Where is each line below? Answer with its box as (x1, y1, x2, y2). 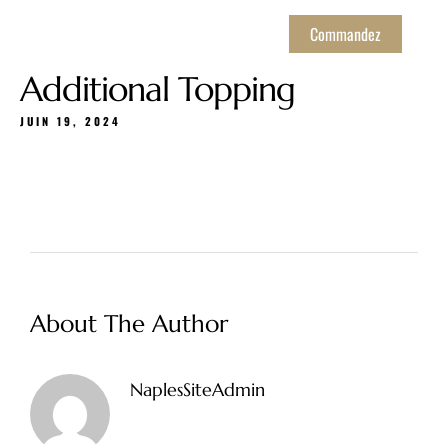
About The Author (30, 309, 228, 339)
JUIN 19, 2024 (20, 113, 121, 129)
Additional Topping (20, 68, 295, 111)
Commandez (309, 22, 381, 46)
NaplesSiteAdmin (130, 378, 265, 401)
